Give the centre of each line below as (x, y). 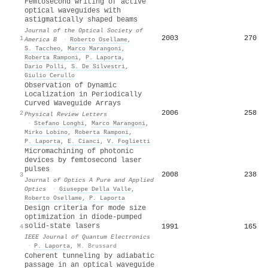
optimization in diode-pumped (83, 217)
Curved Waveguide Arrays (73, 103)
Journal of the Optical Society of (84, 30)
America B (41, 39)
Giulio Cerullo (50, 75)
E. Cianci (84, 141)
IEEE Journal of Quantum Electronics (87, 237)
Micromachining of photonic (79, 151)
